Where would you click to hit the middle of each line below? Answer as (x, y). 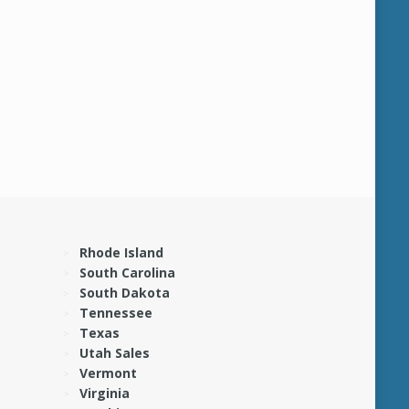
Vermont (108, 373)
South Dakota (124, 293)
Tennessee (115, 313)
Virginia (104, 393)
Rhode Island (121, 253)
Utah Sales (114, 353)
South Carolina (127, 273)
